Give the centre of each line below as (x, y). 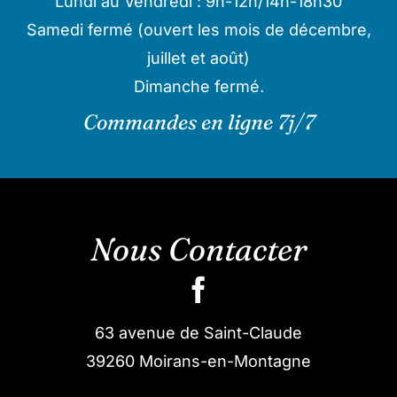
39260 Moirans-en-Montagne (198, 361)
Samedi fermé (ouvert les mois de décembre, (198, 29)
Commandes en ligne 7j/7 (198, 121)
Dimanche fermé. (198, 86)
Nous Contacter (198, 249)
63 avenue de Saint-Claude (198, 332)
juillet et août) (198, 58)
